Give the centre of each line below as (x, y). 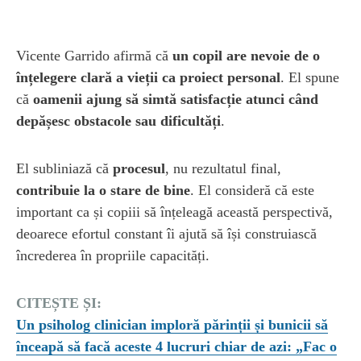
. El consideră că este (252, 190)
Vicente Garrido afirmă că (94, 55)
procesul (139, 168)
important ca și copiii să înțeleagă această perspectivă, (174, 212)
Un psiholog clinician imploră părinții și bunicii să (172, 324)
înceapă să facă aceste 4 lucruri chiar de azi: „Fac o (176, 346)
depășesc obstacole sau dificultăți (118, 120)
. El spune (310, 77)
